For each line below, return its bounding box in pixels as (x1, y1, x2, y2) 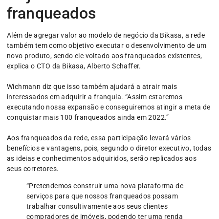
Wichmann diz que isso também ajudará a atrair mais (7, 82, 177, 90)
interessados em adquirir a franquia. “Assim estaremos (7, 92, 183, 101)
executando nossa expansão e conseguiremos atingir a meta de (7, 103, 211, 111)
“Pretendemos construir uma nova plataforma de (26, 182, 183, 190)
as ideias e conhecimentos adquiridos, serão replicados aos (7, 154, 197, 162)
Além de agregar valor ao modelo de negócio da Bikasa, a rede (7, 31, 205, 39)
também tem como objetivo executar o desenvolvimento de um (7, 41, 207, 49)
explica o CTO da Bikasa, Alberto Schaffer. (7, 62, 141, 70)
